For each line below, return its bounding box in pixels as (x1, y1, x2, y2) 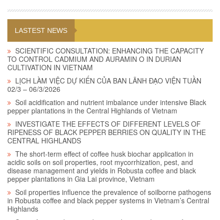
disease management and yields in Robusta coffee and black (7, 165, 196, 176)
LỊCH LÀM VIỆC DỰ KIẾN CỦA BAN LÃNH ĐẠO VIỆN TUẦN (15, 76, 201, 86)
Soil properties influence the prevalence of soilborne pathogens (15, 187, 211, 197)
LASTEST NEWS (15, 27, 67, 35)
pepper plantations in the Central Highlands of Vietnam (7, 106, 177, 116)
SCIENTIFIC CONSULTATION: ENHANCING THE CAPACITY (15, 46, 204, 56)
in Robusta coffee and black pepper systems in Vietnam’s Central (7, 195, 209, 206)
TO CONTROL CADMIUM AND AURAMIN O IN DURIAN (7, 54, 181, 64)
